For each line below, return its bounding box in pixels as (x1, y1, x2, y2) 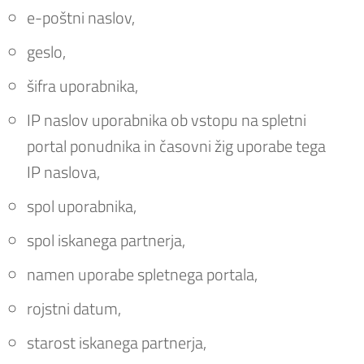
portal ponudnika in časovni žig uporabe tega (27, 132, 326, 158)
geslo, (27, 38, 66, 64)
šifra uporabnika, (27, 72, 138, 98)
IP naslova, (27, 158, 100, 184)
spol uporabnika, (27, 193, 136, 219)
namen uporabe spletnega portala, (27, 261, 258, 287)
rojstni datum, (27, 295, 121, 321)
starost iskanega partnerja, (27, 329, 206, 355)
